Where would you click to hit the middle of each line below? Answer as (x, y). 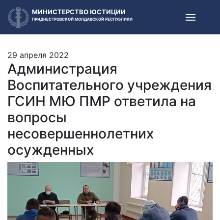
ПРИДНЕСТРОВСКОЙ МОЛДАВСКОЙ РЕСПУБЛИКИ (82, 19)
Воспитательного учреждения (110, 85)
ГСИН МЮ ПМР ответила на (102, 101)
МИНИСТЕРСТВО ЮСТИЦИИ (79, 12)
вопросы (37, 117)
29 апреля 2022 (38, 55)
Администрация (62, 69)
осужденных (51, 150)
